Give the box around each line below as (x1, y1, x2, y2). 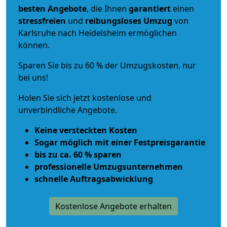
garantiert (129, 3, 171, 14)
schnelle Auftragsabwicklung (34, 173, 153, 184)
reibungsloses (85, 15, 141, 26)
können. (18, 39, 50, 51)
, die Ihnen (87, 3, 129, 14)
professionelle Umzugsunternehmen (34, 161, 183, 172)
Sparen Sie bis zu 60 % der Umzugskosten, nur (18, 59, 196, 71)
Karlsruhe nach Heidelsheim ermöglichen (18, 27, 177, 39)
